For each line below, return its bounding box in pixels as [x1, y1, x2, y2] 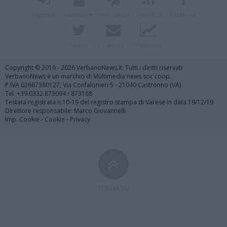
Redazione [64, 11, 93, 19]
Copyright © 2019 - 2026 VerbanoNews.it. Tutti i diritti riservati [5, 63, 182, 72]
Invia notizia [97, 11, 130, 19]
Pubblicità [135, 42, 162, 50]
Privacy [70, 115, 90, 124]
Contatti [103, 42, 124, 50]
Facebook [170, 11, 197, 19]
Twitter [68, 42, 89, 50]
